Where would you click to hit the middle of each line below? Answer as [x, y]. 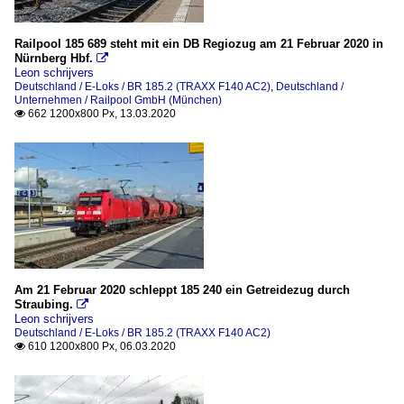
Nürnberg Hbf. [54, 58]
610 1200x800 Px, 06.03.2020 [101, 346]
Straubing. [44, 304]
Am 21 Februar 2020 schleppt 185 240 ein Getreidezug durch [182, 289]
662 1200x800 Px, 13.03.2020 [101, 113]
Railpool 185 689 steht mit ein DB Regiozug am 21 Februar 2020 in [199, 43]
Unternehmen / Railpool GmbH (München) [118, 100]
